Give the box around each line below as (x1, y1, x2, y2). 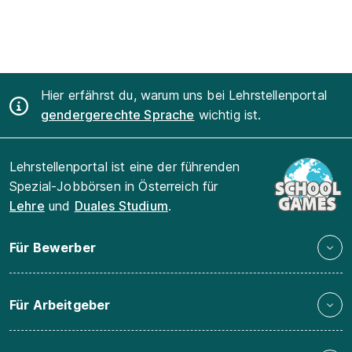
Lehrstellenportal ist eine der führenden (9, 159, 240, 174)
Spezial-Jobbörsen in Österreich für (9, 178, 218, 194)
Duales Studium (74, 198, 168, 214)
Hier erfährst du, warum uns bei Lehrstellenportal (41, 87, 327, 103)
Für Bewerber (9, 239, 96, 255)
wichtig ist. (194, 107, 262, 123)
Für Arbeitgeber (9, 296, 111, 313)
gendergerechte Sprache (41, 107, 195, 123)
